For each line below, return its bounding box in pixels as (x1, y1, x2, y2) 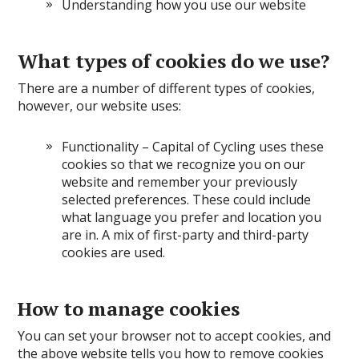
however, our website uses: (18, 97, 182, 115)
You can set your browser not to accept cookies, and (18, 327, 332, 345)
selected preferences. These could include (62, 191, 312, 208)
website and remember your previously (62, 173, 298, 191)
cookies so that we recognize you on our (62, 155, 306, 173)
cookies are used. (62, 244, 166, 261)
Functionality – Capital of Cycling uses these (62, 138, 325, 155)
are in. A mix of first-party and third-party (62, 226, 309, 244)
